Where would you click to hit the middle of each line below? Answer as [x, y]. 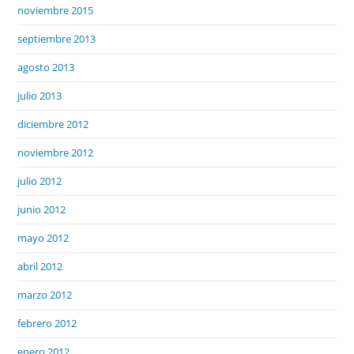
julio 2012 [40, 181]
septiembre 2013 [57, 38]
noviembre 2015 [56, 10]
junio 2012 [42, 209]
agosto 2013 [46, 67]
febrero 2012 [47, 323]
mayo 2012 [43, 237]
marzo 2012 [45, 294]
